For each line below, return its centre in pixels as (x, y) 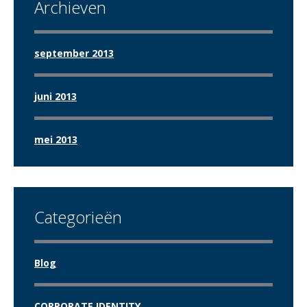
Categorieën (78, 217)
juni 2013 (56, 96)
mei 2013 (56, 139)
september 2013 (74, 53)
